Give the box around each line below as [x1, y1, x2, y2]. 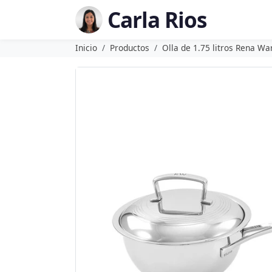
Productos [110, 42, 149, 53]
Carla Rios [107, 5, 206, 34]
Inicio [75, 42, 97, 53]
